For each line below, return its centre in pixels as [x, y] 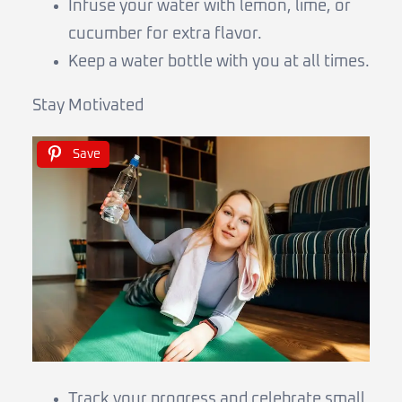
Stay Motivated [88, 105]
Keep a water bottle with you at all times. [219, 61]
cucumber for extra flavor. [165, 34]
